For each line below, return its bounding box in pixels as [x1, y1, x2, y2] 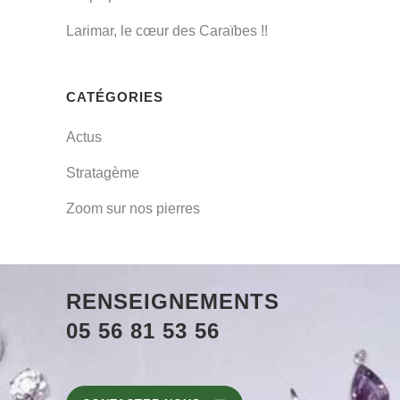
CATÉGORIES [66, 88, 163, 104]
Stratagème [66, 164, 139, 180]
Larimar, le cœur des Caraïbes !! [66, 22, 268, 38]
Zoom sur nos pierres [66, 200, 200, 216]
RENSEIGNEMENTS [66, 288, 279, 313]
